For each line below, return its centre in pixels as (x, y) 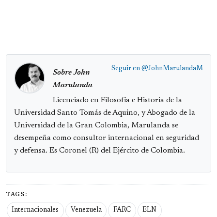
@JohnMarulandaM (172, 69)
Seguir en (126, 69)
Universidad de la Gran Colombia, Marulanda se (96, 126)
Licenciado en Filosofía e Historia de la (117, 101)
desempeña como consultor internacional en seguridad (107, 138)
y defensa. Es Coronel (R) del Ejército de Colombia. (100, 151)
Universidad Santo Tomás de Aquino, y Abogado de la (105, 113)
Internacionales (35, 210)
